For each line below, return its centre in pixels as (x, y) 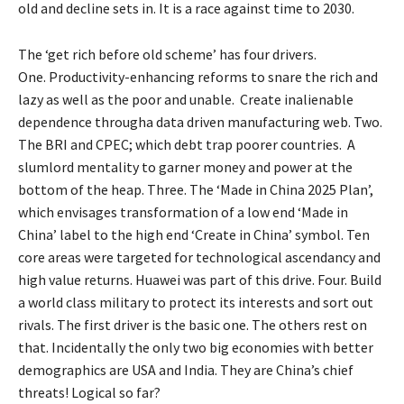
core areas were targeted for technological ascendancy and (199, 257)
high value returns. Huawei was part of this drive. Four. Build (200, 279)
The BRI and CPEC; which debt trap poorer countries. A (187, 144)
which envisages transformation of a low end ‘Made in (183, 211)
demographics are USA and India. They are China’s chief (186, 369)
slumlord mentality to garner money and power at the (185, 166)
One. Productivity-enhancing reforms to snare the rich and (198, 76)
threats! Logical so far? (89, 392)
